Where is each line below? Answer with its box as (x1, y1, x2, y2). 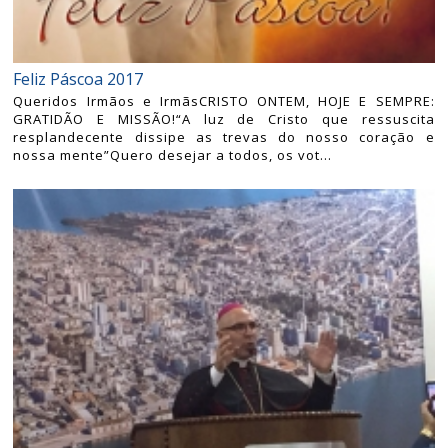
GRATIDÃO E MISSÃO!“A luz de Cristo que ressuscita (13, 110, 435, 129)
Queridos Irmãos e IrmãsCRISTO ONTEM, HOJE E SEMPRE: (13, 92, 435, 111)
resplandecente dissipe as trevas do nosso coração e (13, 128, 435, 147)
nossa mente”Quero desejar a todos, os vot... (13, 146, 333, 165)
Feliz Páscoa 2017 (13, 68, 144, 91)
